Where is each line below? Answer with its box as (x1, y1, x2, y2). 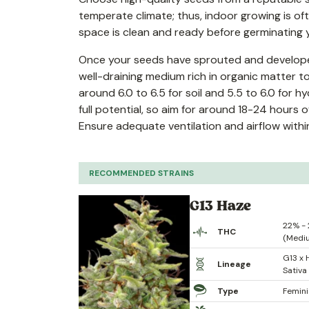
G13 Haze (190, 194, 252, 216)
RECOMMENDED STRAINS (89, 167, 194, 179)
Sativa (283, 264, 308, 276)
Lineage (217, 258, 252, 270)
